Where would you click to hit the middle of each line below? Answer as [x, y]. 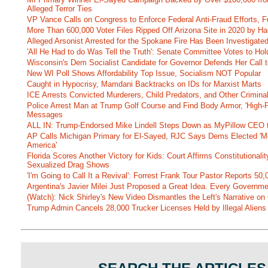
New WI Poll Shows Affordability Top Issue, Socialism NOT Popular [144, 74]
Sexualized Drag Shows [68, 165]
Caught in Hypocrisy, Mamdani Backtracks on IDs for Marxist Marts [144, 84]
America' [42, 145]
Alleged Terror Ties [60, 9]
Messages [45, 115]
